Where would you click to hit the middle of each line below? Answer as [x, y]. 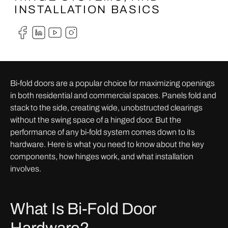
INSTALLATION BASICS [88, 10]
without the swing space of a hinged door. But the [96, 120]
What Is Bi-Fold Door [83, 209]
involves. [26, 169]
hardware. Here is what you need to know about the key [107, 144]
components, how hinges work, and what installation [102, 156]
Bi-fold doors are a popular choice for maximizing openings [112, 83]
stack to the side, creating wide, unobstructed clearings [106, 108]
